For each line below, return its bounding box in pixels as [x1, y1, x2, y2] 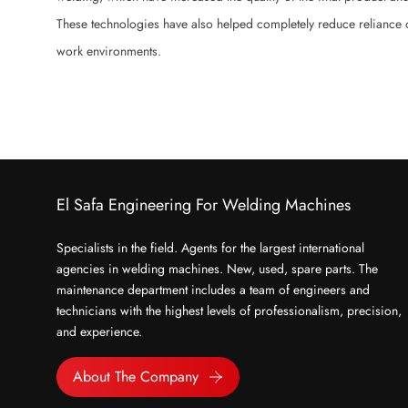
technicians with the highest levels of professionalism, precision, [56, 301, 402, 320]
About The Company [73, 365, 199, 387]
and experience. [56, 321, 142, 341]
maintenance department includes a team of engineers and [56, 280, 370, 299]
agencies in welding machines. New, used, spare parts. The [56, 259, 378, 278]
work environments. [56, 42, 161, 60]
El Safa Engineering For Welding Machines [56, 192, 351, 217]
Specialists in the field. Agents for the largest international [56, 238, 364, 257]
